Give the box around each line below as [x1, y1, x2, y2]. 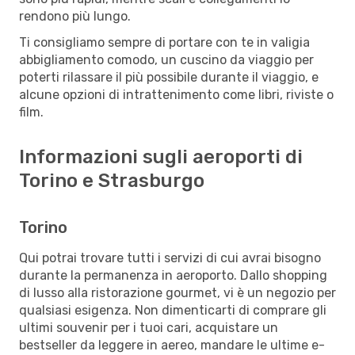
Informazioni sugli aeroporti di [19, 145, 303, 168]
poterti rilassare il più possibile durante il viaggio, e [19, 69, 319, 85]
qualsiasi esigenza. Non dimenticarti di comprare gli [19, 302, 326, 318]
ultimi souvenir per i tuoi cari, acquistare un [19, 319, 278, 335]
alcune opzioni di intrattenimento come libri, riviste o [19, 86, 334, 102]
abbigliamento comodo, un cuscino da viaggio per [19, 52, 314, 67]
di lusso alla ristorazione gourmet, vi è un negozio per [19, 284, 336, 300]
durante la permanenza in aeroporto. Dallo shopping [19, 267, 327, 283]
